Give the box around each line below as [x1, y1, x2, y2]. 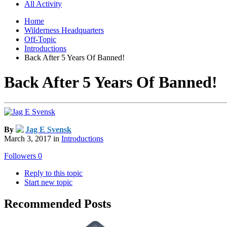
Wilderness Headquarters [24, 25, 104, 34]
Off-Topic [24, 34, 56, 44]
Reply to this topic [24, 169, 83, 178]
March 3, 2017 [4, 134, 51, 143]
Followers [4, 152, 36, 161]
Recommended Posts [4, 197, 111, 211]
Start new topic [24, 178, 72, 187]
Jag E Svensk [25, 125, 71, 134]
